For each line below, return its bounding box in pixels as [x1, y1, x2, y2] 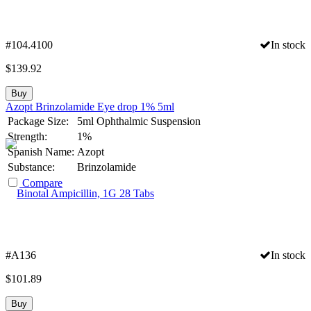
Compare [22, 176, 62, 189]
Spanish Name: [8, 145, 74, 158]
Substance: [8, 160, 55, 173]
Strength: [8, 130, 47, 142]
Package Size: [8, 115, 69, 127]
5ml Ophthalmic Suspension [77, 115, 201, 127]
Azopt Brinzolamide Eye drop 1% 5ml [6, 100, 174, 112]
